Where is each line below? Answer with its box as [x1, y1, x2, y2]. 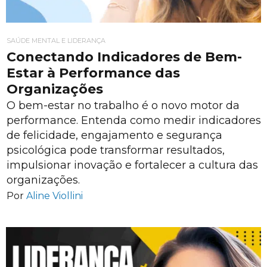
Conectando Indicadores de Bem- [7, 49, 242, 66]
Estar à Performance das [7, 65, 180, 82]
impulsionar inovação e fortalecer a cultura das [7, 158, 258, 172]
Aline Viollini [26, 190, 83, 201]
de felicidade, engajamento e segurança [7, 128, 222, 142]
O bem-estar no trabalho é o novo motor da [7, 98, 240, 112]
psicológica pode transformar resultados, [7, 143, 225, 157]
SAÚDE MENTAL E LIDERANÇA [7, 36, 105, 45]
